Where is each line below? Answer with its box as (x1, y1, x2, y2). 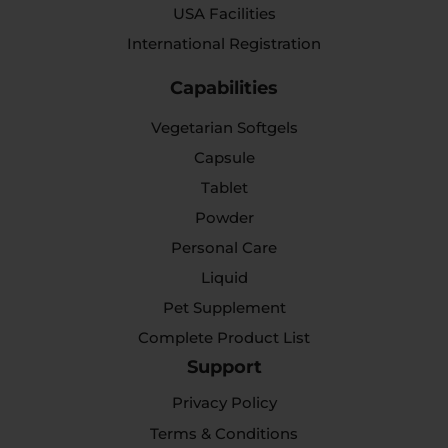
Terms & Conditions (150, 423, 298, 443)
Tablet (200, 177, 248, 197)
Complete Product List (138, 327, 310, 347)
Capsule (193, 147, 255, 167)
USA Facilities (172, 3, 276, 23)
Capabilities (170, 76, 278, 99)
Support (186, 355, 262, 378)
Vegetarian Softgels (150, 117, 298, 137)
